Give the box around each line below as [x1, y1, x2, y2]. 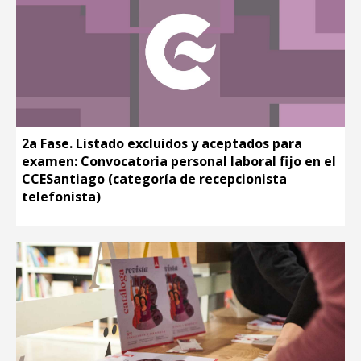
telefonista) [22, 187, 101, 205]
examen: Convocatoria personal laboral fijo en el [22, 151, 336, 170]
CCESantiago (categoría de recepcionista [22, 169, 287, 188]
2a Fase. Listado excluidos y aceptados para [22, 134, 302, 152]
